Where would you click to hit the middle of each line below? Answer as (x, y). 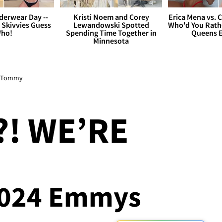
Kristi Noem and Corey (111, 17)
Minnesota (111, 41)
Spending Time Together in (111, 33)
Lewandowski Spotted (111, 25)
